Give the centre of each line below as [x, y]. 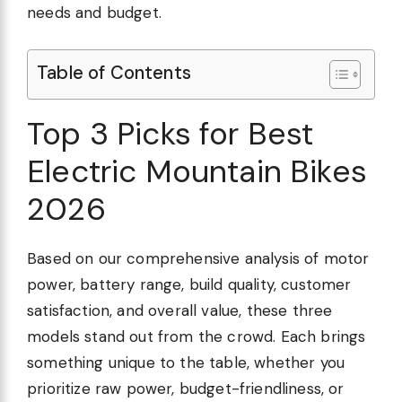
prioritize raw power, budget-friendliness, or [186, 388]
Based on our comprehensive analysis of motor [198, 258]
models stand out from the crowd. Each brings [197, 336]
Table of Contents [114, 72]
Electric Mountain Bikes [197, 171]
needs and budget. [94, 13]
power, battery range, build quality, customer [189, 284]
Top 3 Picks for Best [170, 133]
